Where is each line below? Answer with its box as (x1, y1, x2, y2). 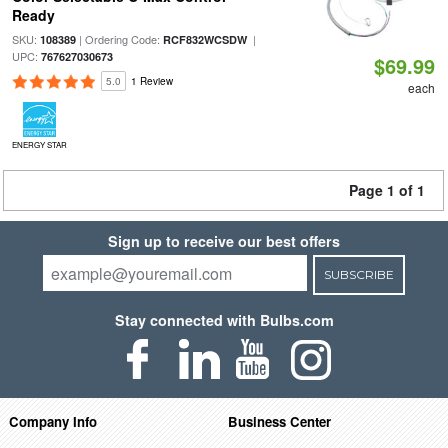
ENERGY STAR (11, 139, 67, 150)
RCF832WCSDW (162, 32, 247, 47)
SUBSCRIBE (323, 267, 394, 282)
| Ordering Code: (75, 31, 163, 47)
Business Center (228, 411, 332, 431)
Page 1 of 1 (349, 180, 425, 200)
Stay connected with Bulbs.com (114, 310, 334, 330)
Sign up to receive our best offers (108, 231, 340, 251)
